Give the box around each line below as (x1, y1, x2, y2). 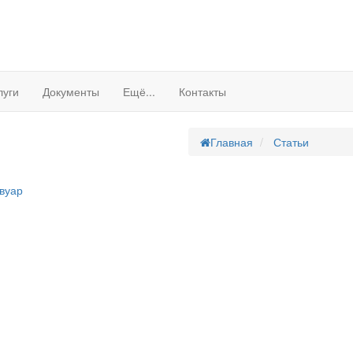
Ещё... (123, 84, 155, 99)
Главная (210, 134, 253, 150)
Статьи (273, 134, 309, 150)
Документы (43, 84, 99, 99)
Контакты (179, 84, 226, 99)
